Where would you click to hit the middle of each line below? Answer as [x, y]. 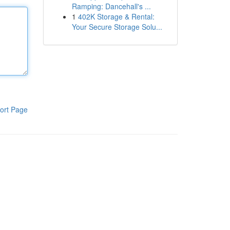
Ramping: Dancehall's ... [111, 6]
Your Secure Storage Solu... [117, 27]
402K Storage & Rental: [116, 16]
